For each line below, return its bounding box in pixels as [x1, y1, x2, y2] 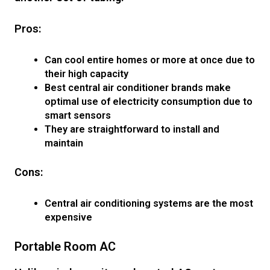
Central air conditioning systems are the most [44, 197, 253, 209]
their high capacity [44, 68, 128, 80]
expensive [44, 211, 92, 223]
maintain [44, 137, 86, 149]
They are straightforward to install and [44, 124, 219, 136]
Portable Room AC [14, 239, 116, 254]
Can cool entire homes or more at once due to [44, 54, 255, 66]
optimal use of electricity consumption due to [44, 96, 253, 108]
